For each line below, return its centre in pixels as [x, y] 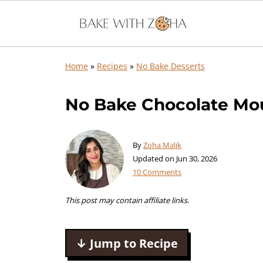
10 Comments [157, 172]
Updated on [154, 159]
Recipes [112, 66]
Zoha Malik [162, 145]
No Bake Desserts [171, 66]
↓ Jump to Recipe [127, 243]
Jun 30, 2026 [197, 159]
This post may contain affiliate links [126, 200]
